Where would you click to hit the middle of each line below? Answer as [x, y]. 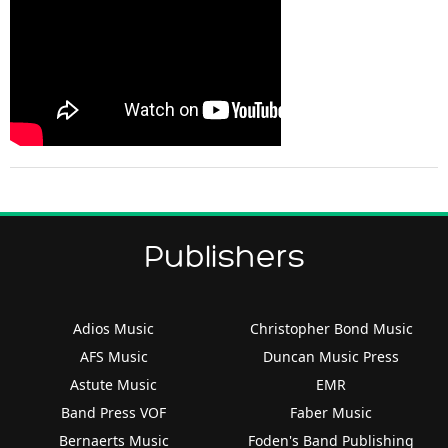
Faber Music [331, 412]
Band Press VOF [114, 412]
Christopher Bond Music [331, 328]
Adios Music [114, 328]
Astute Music [114, 384]
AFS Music [113, 356]
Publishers [224, 256]
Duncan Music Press [331, 356]
